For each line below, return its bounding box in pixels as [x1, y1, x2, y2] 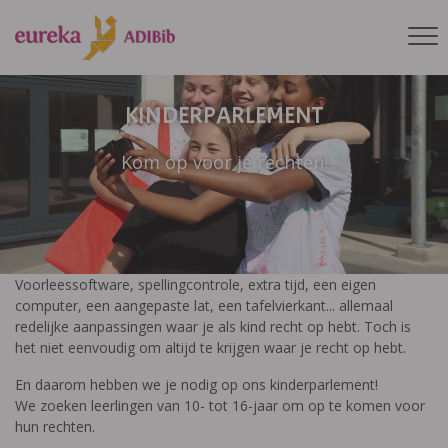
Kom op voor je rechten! [120, 150, 328, 174]
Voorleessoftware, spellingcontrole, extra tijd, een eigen [15, 275, 376, 294]
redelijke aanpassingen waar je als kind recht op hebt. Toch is [15, 317, 411, 336]
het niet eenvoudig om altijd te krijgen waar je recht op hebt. [15, 338, 406, 357]
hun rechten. [15, 417, 95, 436]
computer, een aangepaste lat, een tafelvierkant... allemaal [15, 296, 393, 315]
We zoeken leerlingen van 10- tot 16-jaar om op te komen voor [15, 396, 425, 415]
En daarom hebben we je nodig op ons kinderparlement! [15, 375, 378, 394]
